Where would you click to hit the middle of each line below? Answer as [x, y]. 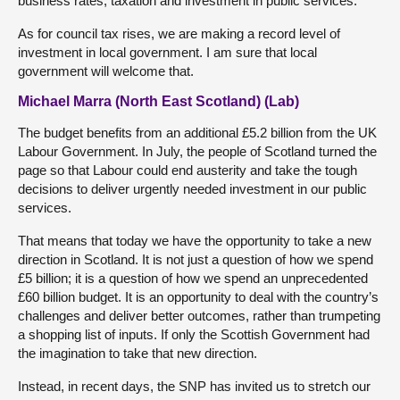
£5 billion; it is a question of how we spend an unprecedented [193, 278]
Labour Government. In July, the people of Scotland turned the [197, 151]
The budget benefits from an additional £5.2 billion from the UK [197, 132]
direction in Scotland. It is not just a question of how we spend [196, 259]
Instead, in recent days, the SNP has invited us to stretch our [194, 386]
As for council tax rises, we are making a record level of [179, 33]
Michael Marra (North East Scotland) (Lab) [158, 101]
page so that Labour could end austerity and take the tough [187, 170]
